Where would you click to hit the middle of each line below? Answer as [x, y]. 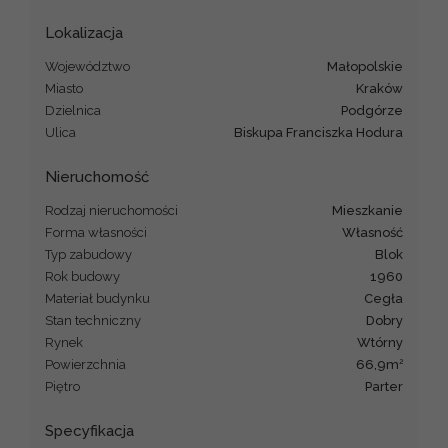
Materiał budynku [97, 298]
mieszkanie [373, 210]
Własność [379, 232]
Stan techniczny [93, 320]
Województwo [87, 66]
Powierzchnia [85, 364]
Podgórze [375, 110]
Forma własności [96, 232]
